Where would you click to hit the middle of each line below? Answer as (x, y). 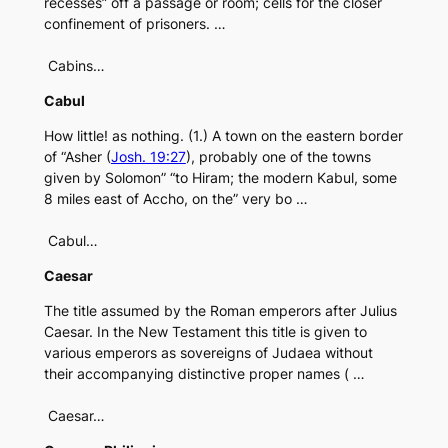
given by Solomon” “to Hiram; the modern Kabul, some (220, 178)
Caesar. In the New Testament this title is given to (205, 332)
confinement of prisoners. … (134, 24)
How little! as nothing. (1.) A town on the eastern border (223, 136)
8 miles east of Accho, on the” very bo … (175, 199)
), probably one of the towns (278, 157)
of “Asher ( (77, 157)
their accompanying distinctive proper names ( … (204, 374)
